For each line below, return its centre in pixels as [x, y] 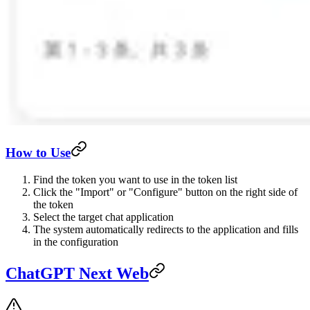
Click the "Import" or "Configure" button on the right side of [165, 192]
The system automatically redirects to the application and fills [166, 230]
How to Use [38, 153]
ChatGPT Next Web [77, 273]
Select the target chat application [103, 217]
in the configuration [76, 242]
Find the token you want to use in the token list [135, 180]
